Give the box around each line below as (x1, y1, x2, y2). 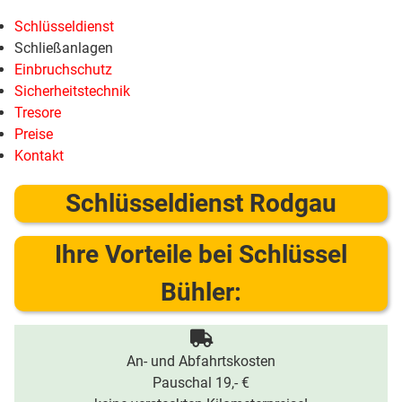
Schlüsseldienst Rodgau (66, 188, 336, 218)
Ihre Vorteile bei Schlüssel (55, 240, 347, 269)
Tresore (14, 104, 61, 121)
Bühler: (161, 277, 241, 307)
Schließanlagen (14, 39, 113, 57)
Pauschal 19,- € (153, 374, 249, 391)
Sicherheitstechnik (14, 83, 130, 100)
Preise (14, 126, 53, 143)
